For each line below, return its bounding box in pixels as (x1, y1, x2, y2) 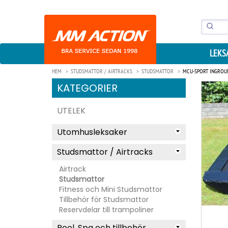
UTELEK (57, 105, 85, 117)
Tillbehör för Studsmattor (59, 194, 149, 205)
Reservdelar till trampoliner (59, 205, 154, 215)
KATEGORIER (57, 81, 118, 95)
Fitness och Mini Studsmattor (59, 184, 162, 194)
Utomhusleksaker (57, 126, 127, 138)
